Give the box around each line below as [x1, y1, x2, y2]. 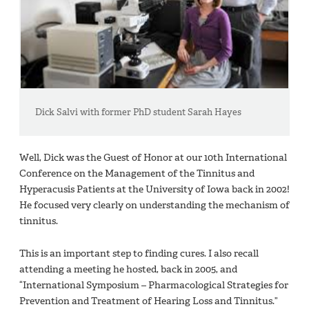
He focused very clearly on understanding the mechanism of [19, 199, 290, 212]
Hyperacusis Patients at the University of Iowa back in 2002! [19, 183, 290, 197]
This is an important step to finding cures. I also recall [19, 247, 259, 261]
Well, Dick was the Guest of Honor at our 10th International [19, 151, 287, 165]
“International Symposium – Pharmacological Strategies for [19, 279, 288, 292]
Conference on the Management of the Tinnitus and [19, 167, 255, 181]
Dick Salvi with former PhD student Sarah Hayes [35, 106, 242, 118]
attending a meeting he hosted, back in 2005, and [19, 263, 237, 277]
